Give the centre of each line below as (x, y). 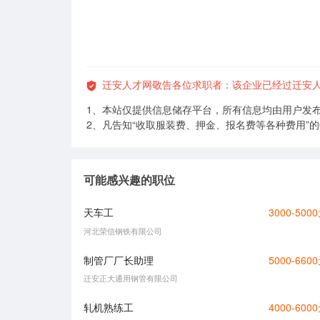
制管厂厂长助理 (119, 260)
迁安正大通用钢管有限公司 (131, 278)
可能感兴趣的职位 (130, 179)
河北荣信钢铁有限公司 (123, 230)
